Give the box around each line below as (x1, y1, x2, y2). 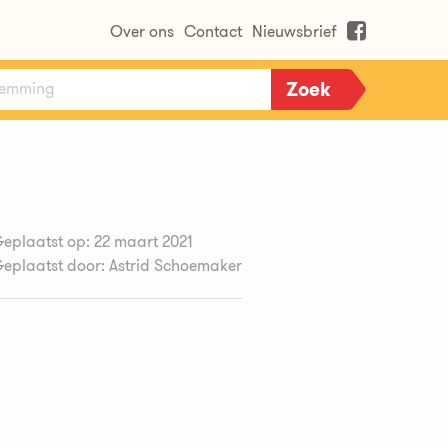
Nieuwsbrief (252, 20, 337, 43)
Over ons (110, 20, 174, 43)
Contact (184, 20, 242, 43)
